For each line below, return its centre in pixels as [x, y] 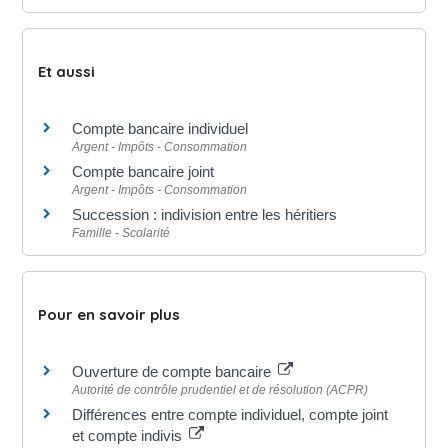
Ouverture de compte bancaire [174, 371]
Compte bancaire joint [143, 171]
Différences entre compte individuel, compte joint [230, 414]
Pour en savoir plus [109, 314]
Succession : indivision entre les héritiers [205, 214]
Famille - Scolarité [121, 232]
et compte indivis [129, 435]
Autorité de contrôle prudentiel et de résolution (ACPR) [220, 390]
